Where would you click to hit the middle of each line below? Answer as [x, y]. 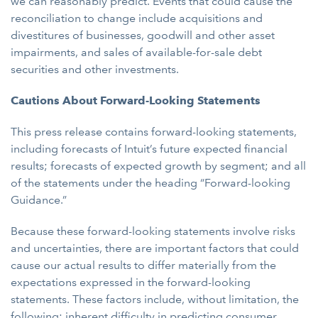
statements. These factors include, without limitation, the [155, 299]
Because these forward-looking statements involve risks [153, 231]
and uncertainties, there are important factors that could [155, 248]
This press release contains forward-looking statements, [154, 132]
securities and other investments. [95, 69]
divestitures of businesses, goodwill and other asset [143, 35]
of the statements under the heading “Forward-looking [150, 183]
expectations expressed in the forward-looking [131, 282]
